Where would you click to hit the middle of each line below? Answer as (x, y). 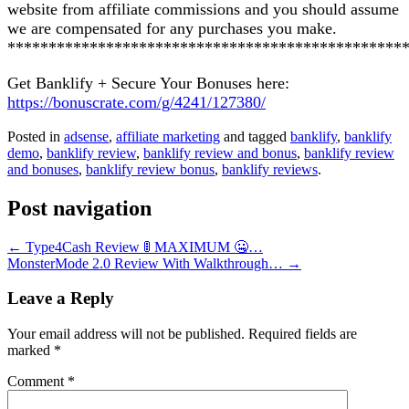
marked (31, 351)
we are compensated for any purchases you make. (172, 28)
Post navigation (79, 208)
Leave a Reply (61, 299)
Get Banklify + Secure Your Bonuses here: (148, 83)
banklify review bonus (150, 169)
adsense (86, 136)
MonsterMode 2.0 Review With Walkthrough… (147, 263)
